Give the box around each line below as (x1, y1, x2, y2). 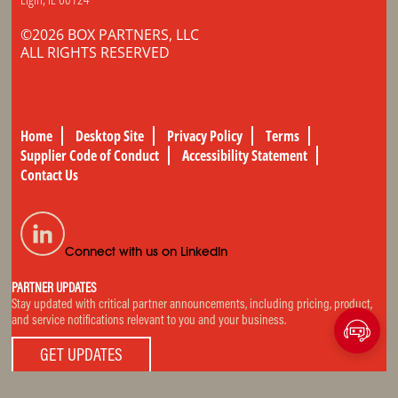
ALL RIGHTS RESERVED (20, 42, 171, 62)
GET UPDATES (40, 346, 123, 365)
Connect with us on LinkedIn (65, 243, 228, 259)
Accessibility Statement (182, 145, 308, 165)
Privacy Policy (167, 125, 243, 146)
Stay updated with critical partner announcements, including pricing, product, (12, 298, 373, 312)
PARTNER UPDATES (12, 282, 97, 296)
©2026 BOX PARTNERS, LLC (20, 24, 200, 44)
